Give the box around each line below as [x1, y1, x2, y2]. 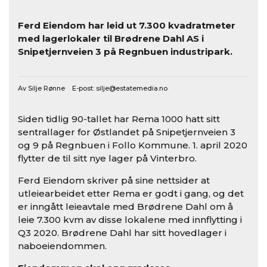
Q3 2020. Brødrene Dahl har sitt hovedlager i [18, 226, 226, 238]
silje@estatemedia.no [96, 83, 167, 92]
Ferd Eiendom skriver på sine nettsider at [18, 174, 210, 186]
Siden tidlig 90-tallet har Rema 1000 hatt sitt [18, 113, 220, 125]
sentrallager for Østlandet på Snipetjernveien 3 [18, 126, 235, 138]
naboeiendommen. [18, 240, 107, 252]
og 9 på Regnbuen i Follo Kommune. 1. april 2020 [18, 139, 247, 151]
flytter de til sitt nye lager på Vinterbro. [18, 152, 197, 164]
